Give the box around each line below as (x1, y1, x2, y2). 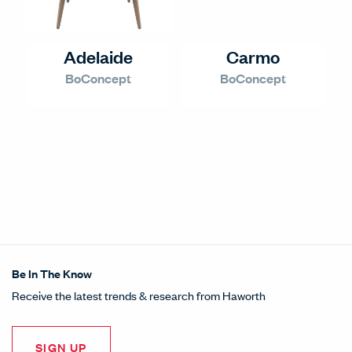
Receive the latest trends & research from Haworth (12, 287, 266, 303)
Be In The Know (12, 265, 92, 281)
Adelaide (64, 45, 133, 68)
